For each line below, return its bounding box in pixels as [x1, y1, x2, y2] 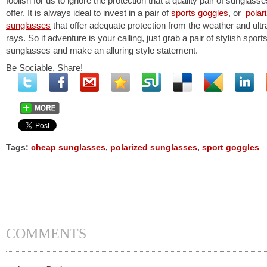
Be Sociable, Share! [6, 63, 83, 73]
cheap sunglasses [31, 143, 105, 152]
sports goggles [171, 8, 228, 18]
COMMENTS [6, 226, 86, 241]
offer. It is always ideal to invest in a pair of [6, 8, 171, 18]
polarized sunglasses [110, 143, 197, 152]
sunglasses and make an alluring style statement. [6, 45, 198, 55]
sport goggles [202, 143, 259, 152]
